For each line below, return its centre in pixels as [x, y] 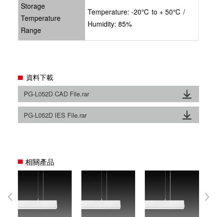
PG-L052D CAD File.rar [57, 94]
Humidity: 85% [110, 23]
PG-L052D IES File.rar [55, 115]
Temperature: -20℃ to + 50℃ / [137, 11]
